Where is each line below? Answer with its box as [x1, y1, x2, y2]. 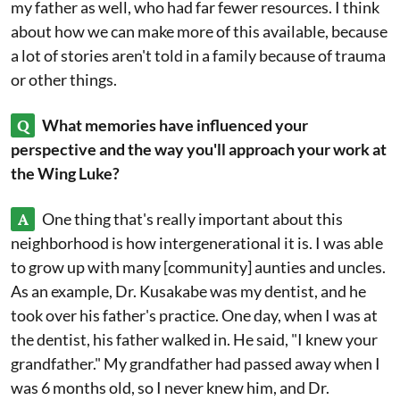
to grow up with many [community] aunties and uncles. [11, 257, 386, 277]
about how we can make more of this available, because [11, 21, 387, 41]
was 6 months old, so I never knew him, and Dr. [11, 378, 329, 397]
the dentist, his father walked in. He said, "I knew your [11, 329, 378, 349]
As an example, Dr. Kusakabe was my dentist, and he [11, 281, 366, 301]
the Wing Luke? [11, 163, 120, 183]
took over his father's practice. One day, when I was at [11, 305, 378, 325]
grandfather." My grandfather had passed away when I [11, 354, 380, 373]
